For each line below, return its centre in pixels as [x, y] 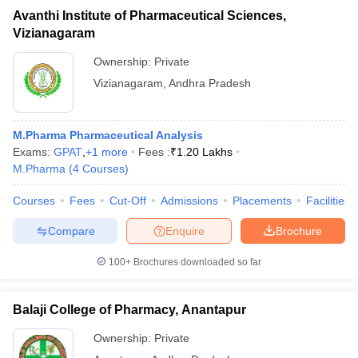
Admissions [189, 201]
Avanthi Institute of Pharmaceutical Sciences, [149, 16]
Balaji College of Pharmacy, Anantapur [129, 310]
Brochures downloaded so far [196, 262]
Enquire [185, 231]
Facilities [328, 201]
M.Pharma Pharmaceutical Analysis [108, 135]
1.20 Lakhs [205, 152]
